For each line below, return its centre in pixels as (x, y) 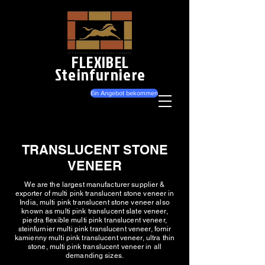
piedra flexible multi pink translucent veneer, (95, 220)
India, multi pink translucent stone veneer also (95, 202)
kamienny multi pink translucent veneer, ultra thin (95, 238)
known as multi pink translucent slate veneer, (95, 211)
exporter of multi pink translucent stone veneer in (95, 193)
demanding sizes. (95, 256)
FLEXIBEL (100, 62)
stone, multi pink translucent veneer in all (95, 247)
